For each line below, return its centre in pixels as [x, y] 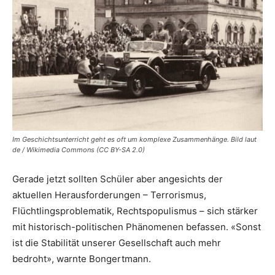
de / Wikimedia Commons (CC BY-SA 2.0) [79, 149]
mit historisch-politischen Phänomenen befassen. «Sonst [137, 227]
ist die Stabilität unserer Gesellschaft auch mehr [117, 242]
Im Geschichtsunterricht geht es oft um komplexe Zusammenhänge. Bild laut [134, 139]
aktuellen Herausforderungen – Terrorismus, [109, 195]
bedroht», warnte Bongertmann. [82, 258]
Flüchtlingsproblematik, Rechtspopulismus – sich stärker [135, 211]
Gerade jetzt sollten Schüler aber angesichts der [118, 179]
